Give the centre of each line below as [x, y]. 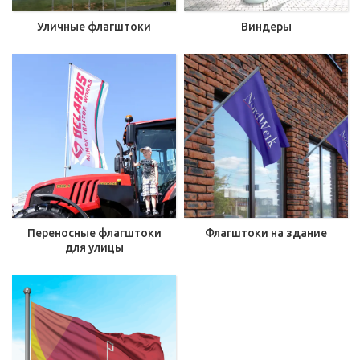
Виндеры [266, 27]
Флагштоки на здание [266, 233]
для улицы [94, 247]
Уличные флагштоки [94, 27]
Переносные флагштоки [94, 233]
